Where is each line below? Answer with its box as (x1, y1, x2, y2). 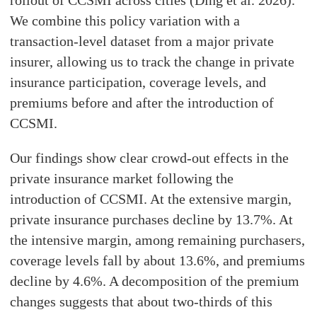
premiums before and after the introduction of (10, 95, 275, 111)
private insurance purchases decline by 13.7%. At (10, 212, 294, 228)
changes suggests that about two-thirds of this (10, 294, 273, 310)
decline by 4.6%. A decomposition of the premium (10, 273, 300, 289)
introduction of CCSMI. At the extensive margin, (10, 191, 292, 207)
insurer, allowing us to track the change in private (10, 54, 295, 70)
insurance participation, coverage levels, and (10, 74, 267, 91)
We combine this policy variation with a (10, 13, 241, 29)
